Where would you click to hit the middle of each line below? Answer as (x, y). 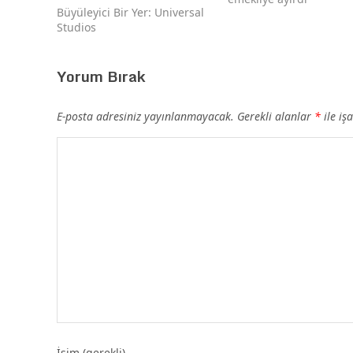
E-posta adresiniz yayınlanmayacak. (145, 117)
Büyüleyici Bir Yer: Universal (130, 13)
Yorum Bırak (101, 76)
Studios (76, 28)
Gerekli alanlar (276, 117)
